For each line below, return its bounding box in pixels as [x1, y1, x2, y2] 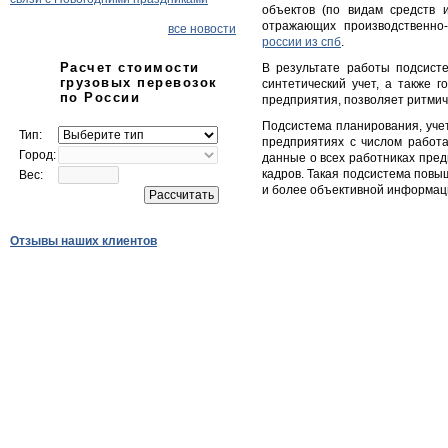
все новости [168, 22, 236, 36]
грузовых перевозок [60, 75, 218, 90]
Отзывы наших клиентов [10, 234, 157, 248]
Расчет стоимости [60, 60, 200, 75]
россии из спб [262, 35, 341, 49]
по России [60, 90, 141, 105]
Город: [19, 148, 56, 162]
